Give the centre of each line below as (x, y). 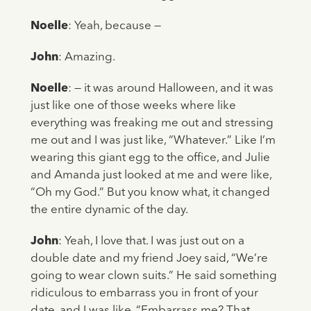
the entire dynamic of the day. (109, 210)
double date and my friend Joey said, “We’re (149, 259)
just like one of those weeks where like (133, 106)
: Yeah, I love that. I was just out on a (151, 242)
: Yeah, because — (114, 26)
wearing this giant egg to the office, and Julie (150, 158)
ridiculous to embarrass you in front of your (144, 294)
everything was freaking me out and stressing (152, 124)
